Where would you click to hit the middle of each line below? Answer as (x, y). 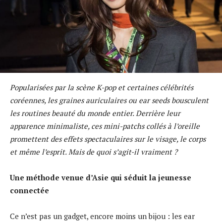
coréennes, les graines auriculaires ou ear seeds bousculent (109, 100)
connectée (29, 190)
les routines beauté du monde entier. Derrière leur (95, 113)
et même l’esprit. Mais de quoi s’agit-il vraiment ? (94, 151)
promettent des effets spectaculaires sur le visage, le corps (108, 139)
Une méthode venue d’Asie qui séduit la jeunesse (101, 177)
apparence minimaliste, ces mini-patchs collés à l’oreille (105, 126)
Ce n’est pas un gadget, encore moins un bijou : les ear (102, 216)
